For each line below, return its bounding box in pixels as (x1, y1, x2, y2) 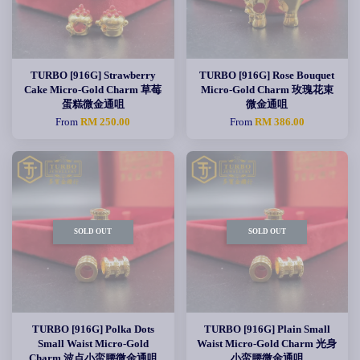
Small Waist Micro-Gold (37, 337, 149, 350)
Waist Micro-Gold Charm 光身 (197, 337, 337, 350)
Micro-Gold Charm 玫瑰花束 (200, 84, 333, 96)
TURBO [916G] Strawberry (30, 69, 156, 81)
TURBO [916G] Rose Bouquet (199, 69, 335, 81)
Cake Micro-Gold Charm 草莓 (24, 84, 162, 96)
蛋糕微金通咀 (61, 98, 125, 110)
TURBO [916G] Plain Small (203, 323, 330, 335)
